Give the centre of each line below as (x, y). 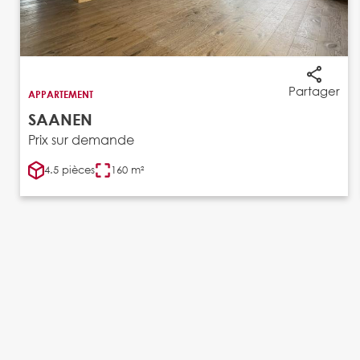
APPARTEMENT (61, 94)
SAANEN (60, 119)
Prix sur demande (81, 139)
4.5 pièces (70, 170)
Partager (314, 90)
